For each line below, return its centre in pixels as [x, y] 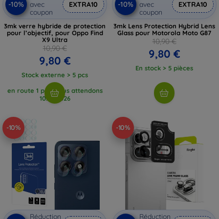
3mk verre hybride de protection [55, 26]
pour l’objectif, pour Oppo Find [55, 33]
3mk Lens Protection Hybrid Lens [164, 26]
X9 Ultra [55, 39]
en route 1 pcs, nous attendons [55, 90]
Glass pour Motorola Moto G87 [164, 33]
